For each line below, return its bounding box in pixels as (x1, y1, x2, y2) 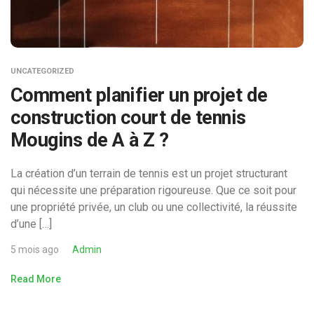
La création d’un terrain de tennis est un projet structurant (11, 166, 287, 180)
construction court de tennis (11, 106, 246, 129)
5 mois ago (11, 243, 59, 255)
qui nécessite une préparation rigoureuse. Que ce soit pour (11, 183, 296, 197)
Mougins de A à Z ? (11, 128, 169, 151)
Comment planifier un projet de (11, 83, 268, 107)
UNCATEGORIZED (11, 66, 74, 76)
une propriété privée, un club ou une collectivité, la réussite (11, 200, 297, 214)
